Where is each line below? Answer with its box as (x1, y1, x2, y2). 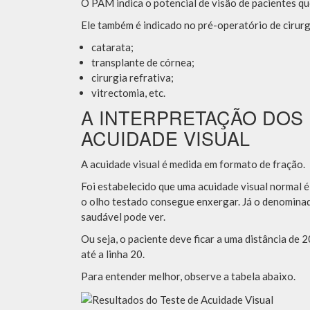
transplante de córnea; (91, 56, 194, 69)
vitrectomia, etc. (91, 86, 165, 100)
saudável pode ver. (81, 210, 165, 224)
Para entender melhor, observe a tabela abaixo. (81, 270, 295, 283)
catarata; (91, 41, 134, 54)
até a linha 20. (81, 248, 147, 261)
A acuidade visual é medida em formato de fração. (81, 158, 305, 171)
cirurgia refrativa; (91, 71, 174, 84)
